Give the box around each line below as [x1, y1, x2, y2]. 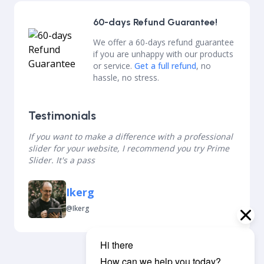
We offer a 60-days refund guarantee [93, 37, 234, 48]
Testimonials [28, 108, 96, 123]
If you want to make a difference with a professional [28, 131, 233, 142]
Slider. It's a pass [28, 154, 95, 166]
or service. [93, 60, 134, 71]
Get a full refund [134, 60, 196, 71]
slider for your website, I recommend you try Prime [28, 143, 229, 154]
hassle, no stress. [93, 72, 159, 83]
